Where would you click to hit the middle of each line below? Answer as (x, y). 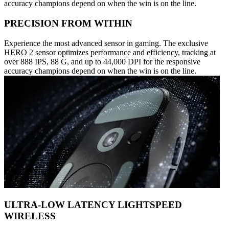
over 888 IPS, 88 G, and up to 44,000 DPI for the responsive (102, 61)
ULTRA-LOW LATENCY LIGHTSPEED (93, 205)
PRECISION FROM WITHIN (68, 23)
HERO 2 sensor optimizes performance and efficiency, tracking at (110, 52)
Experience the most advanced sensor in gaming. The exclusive (106, 43)
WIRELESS (30, 216)
